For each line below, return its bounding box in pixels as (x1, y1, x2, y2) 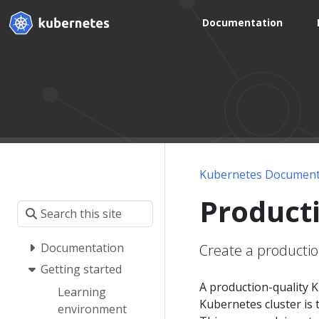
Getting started (41, 261, 122, 278)
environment (58, 300, 127, 317)
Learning (58, 283, 106, 300)
